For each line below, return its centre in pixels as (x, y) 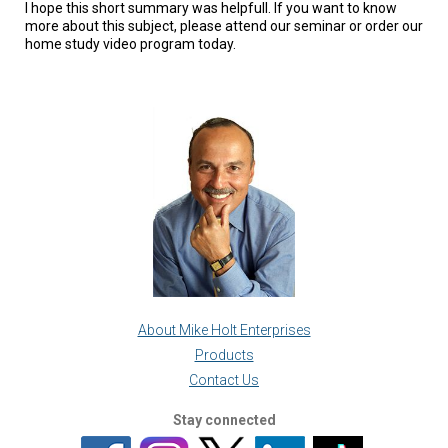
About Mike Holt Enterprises (224, 329)
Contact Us (224, 379)
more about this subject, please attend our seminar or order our (224, 25)
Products (224, 354)
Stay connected (224, 419)
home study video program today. (130, 43)
